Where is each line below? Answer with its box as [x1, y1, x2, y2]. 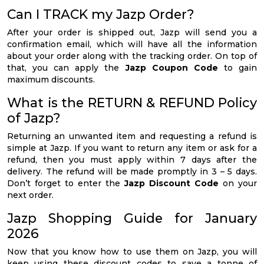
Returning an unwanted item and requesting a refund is [7, 131, 257, 142]
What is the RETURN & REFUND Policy [7, 95, 257, 111]
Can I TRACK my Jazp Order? [7, 6, 194, 22]
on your [219, 178, 257, 189]
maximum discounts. [7, 74, 95, 85]
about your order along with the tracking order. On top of [7, 51, 257, 62]
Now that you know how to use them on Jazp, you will [7, 246, 257, 258]
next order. [7, 190, 54, 201]
